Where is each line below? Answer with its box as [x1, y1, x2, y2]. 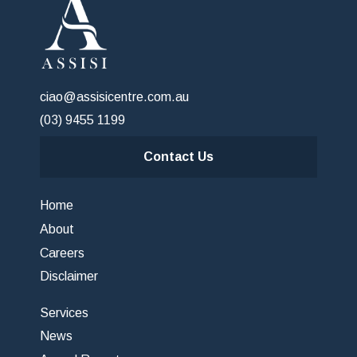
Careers [40, 245, 84, 260]
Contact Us [143, 149, 214, 163]
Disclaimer [40, 269, 98, 284]
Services [40, 305, 88, 320]
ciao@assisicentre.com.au [40, 89, 189, 104]
